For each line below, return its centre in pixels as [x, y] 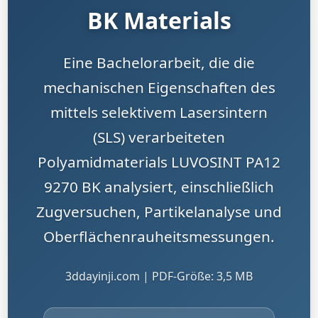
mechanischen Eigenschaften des [159, 87]
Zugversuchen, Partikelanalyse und [159, 212]
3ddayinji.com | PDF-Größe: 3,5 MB [159, 276]
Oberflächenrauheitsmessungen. [159, 236]
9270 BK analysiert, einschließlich [159, 187]
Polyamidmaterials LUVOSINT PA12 [159, 162]
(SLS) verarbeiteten [159, 137]
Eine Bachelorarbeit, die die [159, 62]
